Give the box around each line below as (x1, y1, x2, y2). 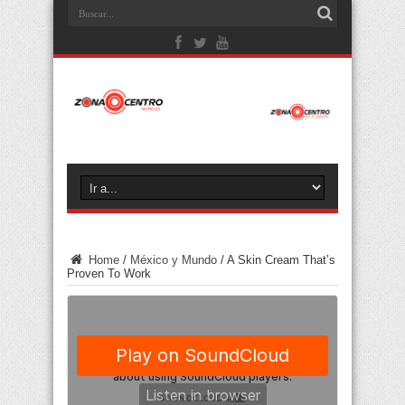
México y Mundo (130, 253, 217, 268)
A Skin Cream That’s (227, 253, 335, 268)
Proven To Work (67, 267, 151, 281)
